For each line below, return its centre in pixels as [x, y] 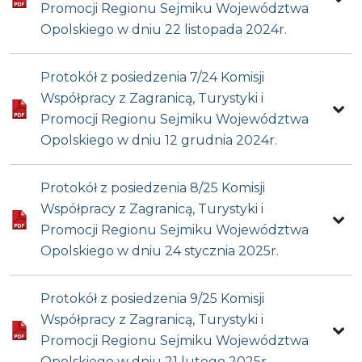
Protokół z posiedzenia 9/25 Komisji [153, 299]
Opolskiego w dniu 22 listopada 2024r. [164, 30]
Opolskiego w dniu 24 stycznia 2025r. [160, 251]
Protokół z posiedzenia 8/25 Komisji [153, 188]
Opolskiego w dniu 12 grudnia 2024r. [159, 141]
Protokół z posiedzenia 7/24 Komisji [153, 78]
